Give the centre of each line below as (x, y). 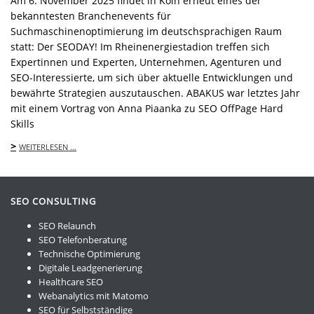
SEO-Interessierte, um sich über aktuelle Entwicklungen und (152, 77)
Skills (22, 123)
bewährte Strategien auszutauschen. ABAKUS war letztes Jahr (155, 93)
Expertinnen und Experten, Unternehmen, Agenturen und (146, 62)
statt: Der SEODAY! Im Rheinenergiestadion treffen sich (140, 46)
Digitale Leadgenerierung (90, 267)
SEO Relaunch (67, 225)
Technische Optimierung (89, 253)
